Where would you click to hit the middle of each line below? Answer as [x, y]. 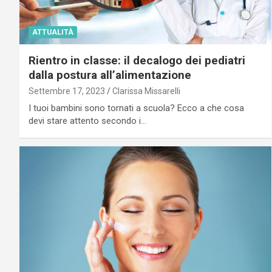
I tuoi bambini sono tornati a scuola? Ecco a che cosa [136, 108]
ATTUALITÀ [53, 32]
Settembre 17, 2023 [67, 91]
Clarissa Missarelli [146, 91]
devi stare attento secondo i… [87, 121]
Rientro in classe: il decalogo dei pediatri [137, 61]
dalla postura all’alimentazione [110, 75]
